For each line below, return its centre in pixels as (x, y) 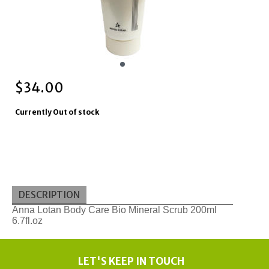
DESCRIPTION (49, 195)
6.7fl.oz (27, 221)
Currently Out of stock (57, 112)
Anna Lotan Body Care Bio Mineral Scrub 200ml (114, 210)
